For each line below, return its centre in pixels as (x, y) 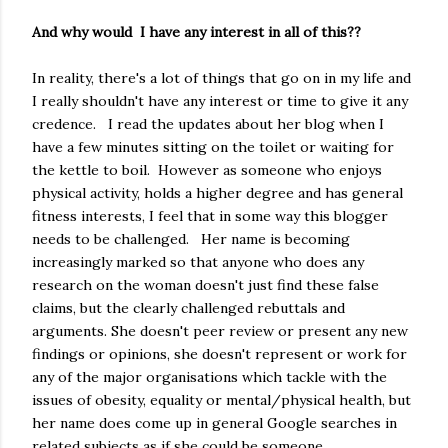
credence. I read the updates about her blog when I (208, 123)
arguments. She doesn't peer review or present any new (220, 330)
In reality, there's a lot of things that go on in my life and (221, 77)
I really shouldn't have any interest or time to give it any (220, 100)
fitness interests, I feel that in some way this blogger (210, 215)
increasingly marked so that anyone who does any (198, 261)
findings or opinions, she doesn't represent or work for (219, 353)
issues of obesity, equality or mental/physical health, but (221, 399)
